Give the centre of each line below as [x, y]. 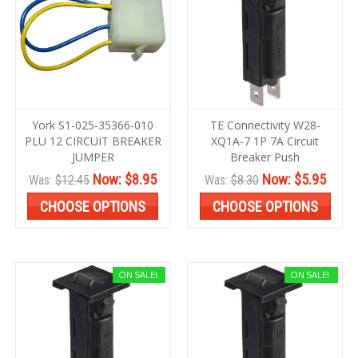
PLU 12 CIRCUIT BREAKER [93, 141]
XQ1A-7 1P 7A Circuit [265, 141]
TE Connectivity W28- [265, 125]
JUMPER [93, 157]
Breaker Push [265, 157]
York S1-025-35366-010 [93, 125]
